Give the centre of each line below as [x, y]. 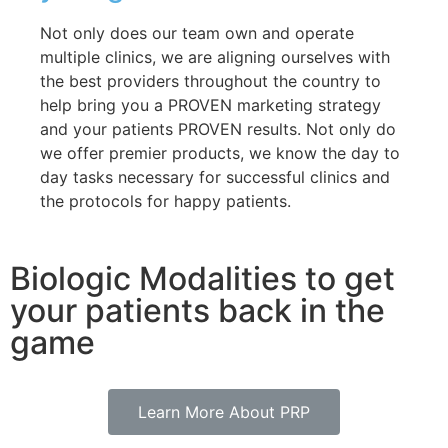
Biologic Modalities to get [202, 279]
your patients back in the [197, 311]
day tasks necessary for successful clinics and [215, 177]
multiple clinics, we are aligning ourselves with [215, 57]
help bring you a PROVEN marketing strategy [210, 105]
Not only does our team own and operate [197, 33]
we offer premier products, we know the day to [220, 153]
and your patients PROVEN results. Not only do [218, 129]
